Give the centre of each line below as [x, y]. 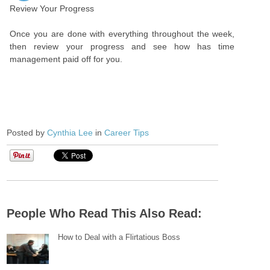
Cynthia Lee [70, 133]
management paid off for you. [66, 59]
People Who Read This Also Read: [105, 213]
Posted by [27, 133]
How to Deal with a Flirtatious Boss [119, 237]
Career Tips [127, 133]
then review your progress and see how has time [122, 46]
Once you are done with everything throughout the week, [122, 34]
